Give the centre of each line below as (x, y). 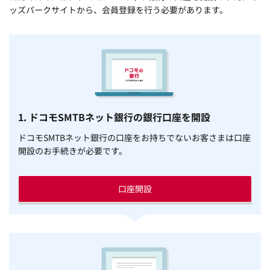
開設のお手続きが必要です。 (73, 150)
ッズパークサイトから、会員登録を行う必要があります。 (118, 9)
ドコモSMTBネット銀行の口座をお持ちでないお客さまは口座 (134, 137)
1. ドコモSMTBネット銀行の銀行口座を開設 (114, 117)
